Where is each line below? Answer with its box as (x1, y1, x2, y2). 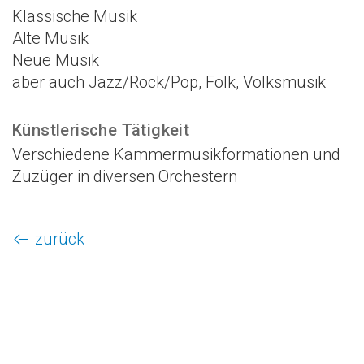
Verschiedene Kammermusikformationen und (12, 145, 340, 165)
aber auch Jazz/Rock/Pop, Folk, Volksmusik (12, 72, 326, 93)
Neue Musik (12, 50, 99, 71)
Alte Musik (12, 28, 89, 49)
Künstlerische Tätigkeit (12, 120, 190, 141)
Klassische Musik (12, 6, 137, 27)
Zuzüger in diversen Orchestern (12, 167, 237, 187)
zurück (35, 229, 84, 249)
